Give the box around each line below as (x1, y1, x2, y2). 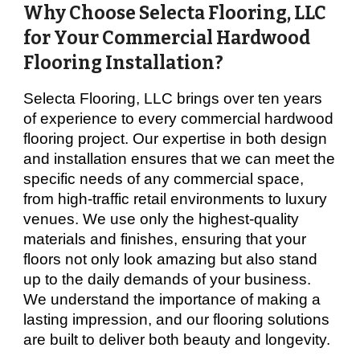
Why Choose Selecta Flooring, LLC (23, 2, 327, 24)
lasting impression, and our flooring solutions (23, 311, 330, 328)
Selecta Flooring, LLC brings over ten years (23, 90, 323, 107)
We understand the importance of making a (23, 291, 321, 308)
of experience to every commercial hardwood (23, 110, 334, 127)
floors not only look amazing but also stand (23, 251, 318, 268)
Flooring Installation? (23, 52, 224, 74)
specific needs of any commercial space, (23, 170, 305, 187)
